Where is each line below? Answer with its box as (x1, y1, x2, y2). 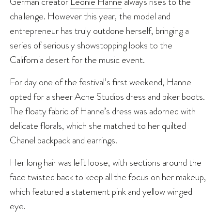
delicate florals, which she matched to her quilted (10, 118, 186, 132)
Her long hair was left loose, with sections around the (10, 155, 201, 169)
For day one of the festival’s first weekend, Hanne (10, 75, 191, 89)
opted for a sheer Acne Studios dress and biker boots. (10, 89, 205, 103)
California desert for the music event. (10, 52, 145, 66)
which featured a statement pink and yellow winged (10, 184, 192, 198)
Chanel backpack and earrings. (10, 133, 117, 147)
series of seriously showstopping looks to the (10, 38, 172, 52)
